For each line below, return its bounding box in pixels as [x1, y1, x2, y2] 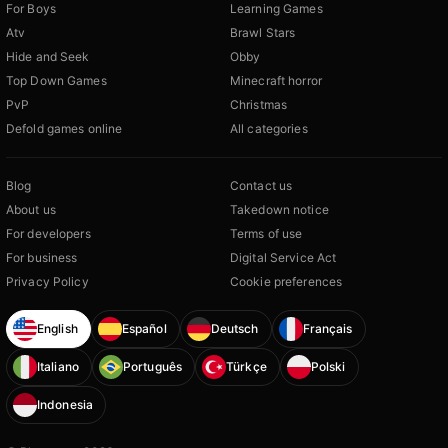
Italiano [37, 359, 79, 375]
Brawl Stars [230, 24, 296, 40]
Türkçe [226, 359, 267, 375]
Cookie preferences [230, 273, 343, 289]
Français [302, 321, 353, 337]
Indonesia [37, 397, 94, 413]
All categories [230, 120, 308, 136]
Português [122, 359, 183, 375]
